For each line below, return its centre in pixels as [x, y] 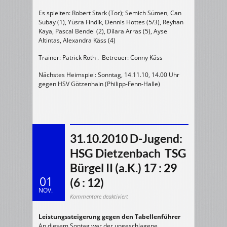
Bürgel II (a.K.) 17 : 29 [123, 168]
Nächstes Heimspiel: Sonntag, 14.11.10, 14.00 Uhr [109, 75]
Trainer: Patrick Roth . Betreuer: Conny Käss [101, 58]
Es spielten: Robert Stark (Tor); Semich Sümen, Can [110, 13]
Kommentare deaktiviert [99, 196]
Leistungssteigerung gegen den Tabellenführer [109, 217]
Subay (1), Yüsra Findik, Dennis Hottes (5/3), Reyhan [111, 22]
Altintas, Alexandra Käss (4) [77, 40]
